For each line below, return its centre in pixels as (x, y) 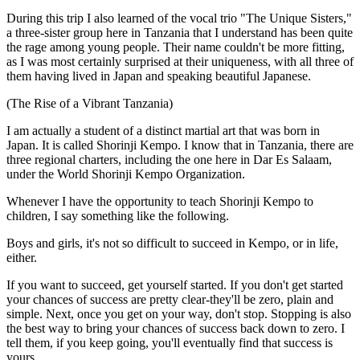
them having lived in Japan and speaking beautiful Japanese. (159, 76)
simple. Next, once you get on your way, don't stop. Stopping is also (179, 314)
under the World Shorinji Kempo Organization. (126, 174)
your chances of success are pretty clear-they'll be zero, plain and (170, 299)
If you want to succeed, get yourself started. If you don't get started (175, 285)
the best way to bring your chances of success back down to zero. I (176, 328)
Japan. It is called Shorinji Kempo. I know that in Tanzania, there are (180, 145)
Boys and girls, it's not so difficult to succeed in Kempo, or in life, (172, 243)
